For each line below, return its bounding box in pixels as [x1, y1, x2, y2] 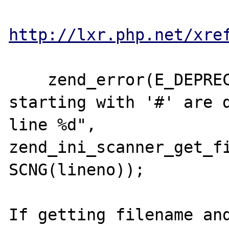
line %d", [9, 115, 97, 134]
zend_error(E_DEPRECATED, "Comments [9, 70, 48, 89]
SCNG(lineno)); [9, 160, 145, 179]
